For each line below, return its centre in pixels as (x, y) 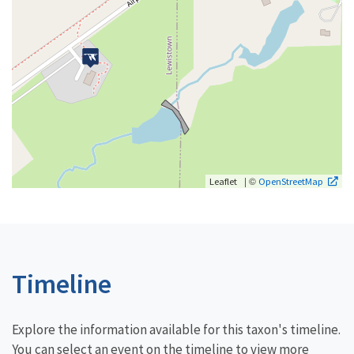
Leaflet (223, 181)
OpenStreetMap (291, 181)
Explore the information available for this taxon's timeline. (176, 330)
